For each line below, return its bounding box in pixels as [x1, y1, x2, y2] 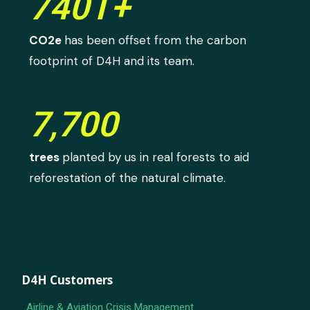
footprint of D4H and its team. [29, 53, 195, 69]
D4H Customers [21, 271, 113, 288]
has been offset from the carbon [64, 32, 247, 48]
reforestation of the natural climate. [29, 170, 226, 185]
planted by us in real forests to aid [62, 149, 250, 165]
